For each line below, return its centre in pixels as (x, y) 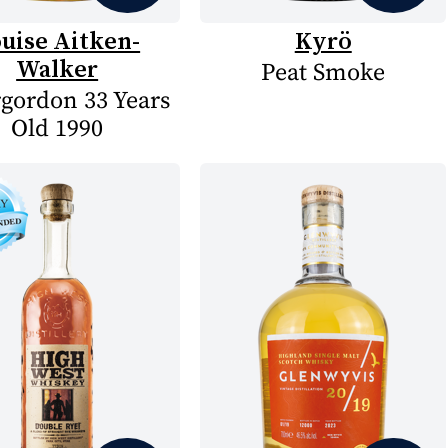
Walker (57, 68)
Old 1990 (57, 129)
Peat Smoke (323, 73)
